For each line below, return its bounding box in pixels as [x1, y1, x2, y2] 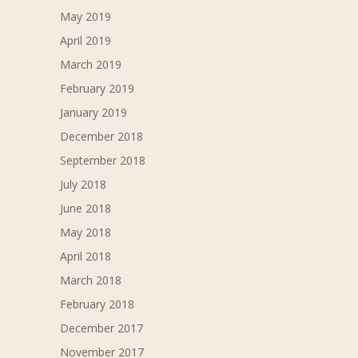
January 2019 [59, 105, 127, 121]
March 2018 [59, 272, 121, 288]
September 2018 [59, 153, 145, 169]
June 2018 [59, 201, 111, 217]
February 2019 [59, 81, 134, 97]
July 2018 [59, 177, 106, 193]
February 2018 [59, 296, 134, 312]
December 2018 [59, 129, 143, 145]
